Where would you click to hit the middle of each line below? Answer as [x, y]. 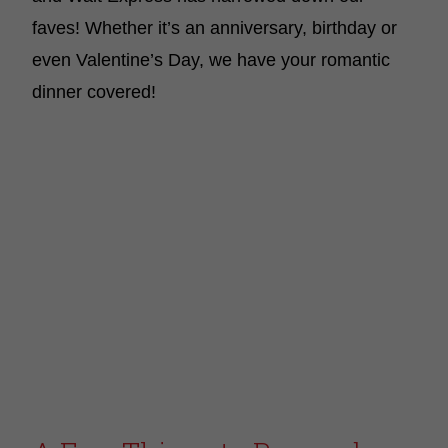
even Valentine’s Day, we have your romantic [211, 60]
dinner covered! [94, 92]
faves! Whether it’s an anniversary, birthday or [214, 28]
